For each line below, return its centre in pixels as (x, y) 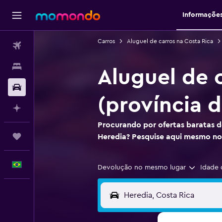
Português (50, 165)
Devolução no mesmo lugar (141, 167)
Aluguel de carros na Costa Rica (170, 41)
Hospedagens (56, 66)
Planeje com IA (57, 108)
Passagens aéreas (61, 46)
